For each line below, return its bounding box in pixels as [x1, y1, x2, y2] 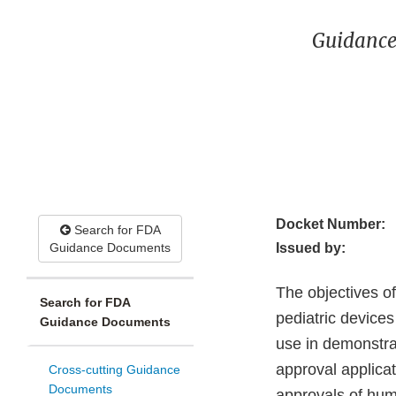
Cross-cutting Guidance [49, 362, 180, 377]
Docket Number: [276, 217, 385, 232]
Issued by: [276, 240, 346, 256]
